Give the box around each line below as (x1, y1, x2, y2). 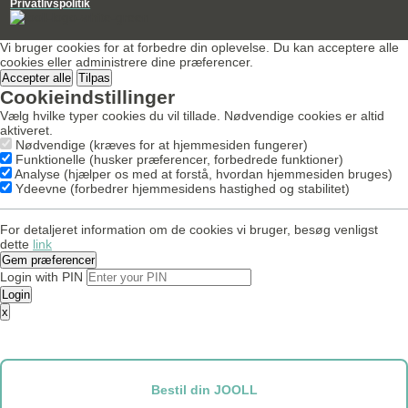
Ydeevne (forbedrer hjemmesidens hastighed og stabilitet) (15, 181, 350, 197)
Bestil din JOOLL (150, 382, 258, 397)
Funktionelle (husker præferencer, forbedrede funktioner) (15, 152, 343, 168)
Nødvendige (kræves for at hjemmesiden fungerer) (15, 138, 308, 153)
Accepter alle (2, 71, 71, 86)
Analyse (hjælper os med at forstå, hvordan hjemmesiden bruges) (15, 167, 393, 182)
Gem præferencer (2, 253, 95, 268)
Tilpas (78, 71, 110, 86)
